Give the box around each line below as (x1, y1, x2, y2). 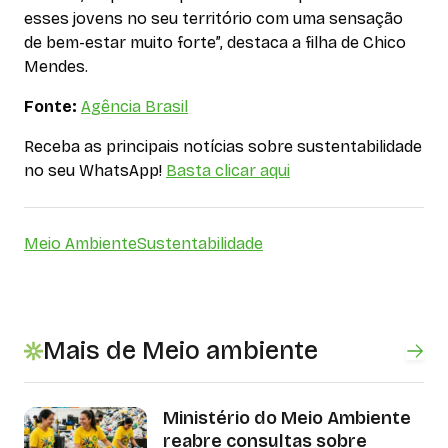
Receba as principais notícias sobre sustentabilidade (24, 136, 422, 156)
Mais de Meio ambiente (43, 335, 318, 366)
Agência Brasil (81, 96, 188, 116)
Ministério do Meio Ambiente (162, 406, 411, 429)
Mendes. (24, 56, 88, 76)
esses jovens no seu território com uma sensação (24, 8, 403, 28)
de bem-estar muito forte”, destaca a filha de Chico (24, 32, 406, 52)
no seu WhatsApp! (24, 160, 166, 180)
